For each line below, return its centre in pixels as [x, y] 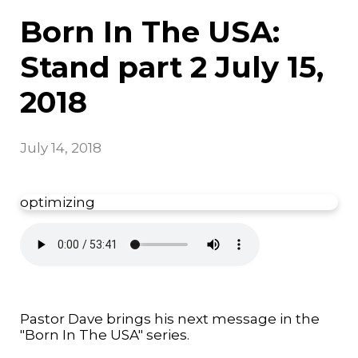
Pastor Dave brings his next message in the [170, 318]
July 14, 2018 [61, 147]
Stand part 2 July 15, [172, 67]
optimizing [58, 202]
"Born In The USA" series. [105, 334]
